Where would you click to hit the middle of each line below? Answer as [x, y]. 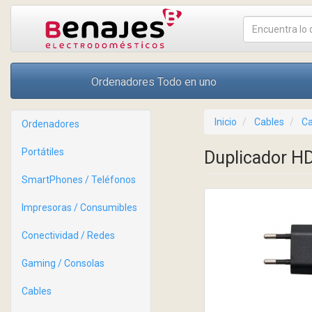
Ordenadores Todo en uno [154, 82]
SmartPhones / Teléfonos [79, 180]
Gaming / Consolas [63, 263]
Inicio [225, 122]
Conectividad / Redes [68, 235]
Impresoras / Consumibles [79, 208]
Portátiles [43, 152]
